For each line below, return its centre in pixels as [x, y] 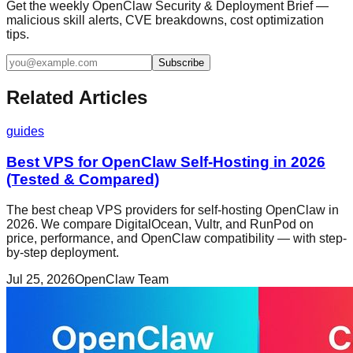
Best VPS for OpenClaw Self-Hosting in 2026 [166, 162]
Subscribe [181, 63]
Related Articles [77, 98]
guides [25, 132]
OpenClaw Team [122, 279]
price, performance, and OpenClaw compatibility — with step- [176, 238]
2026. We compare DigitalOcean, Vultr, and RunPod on [160, 224]
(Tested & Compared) [83, 179]
